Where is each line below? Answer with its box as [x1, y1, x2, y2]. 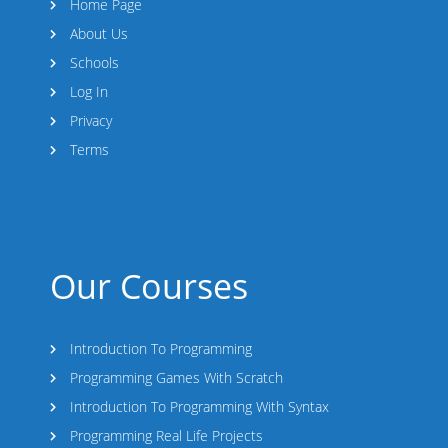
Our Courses [50, 263, 248, 310]
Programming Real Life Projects [70, 426, 263, 446]
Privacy [70, 111, 112, 131]
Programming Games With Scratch [70, 368, 283, 388]
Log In [70, 82, 108, 102]
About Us [70, 24, 128, 44]
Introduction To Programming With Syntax [70, 397, 329, 417]
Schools [70, 53, 119, 73]
